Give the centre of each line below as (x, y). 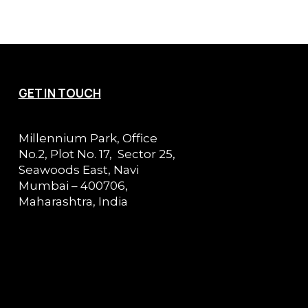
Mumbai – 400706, (73, 186)
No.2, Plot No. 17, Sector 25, (98, 154)
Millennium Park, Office (88, 138)
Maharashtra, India (73, 201)
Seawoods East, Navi (78, 170)
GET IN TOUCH (59, 93)
